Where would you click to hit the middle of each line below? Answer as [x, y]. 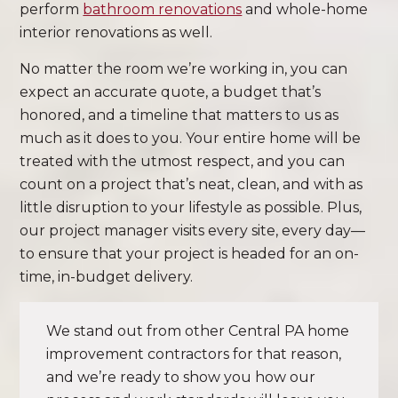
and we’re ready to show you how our [181, 377]
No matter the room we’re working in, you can [184, 69]
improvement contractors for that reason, [194, 354]
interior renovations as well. [116, 32]
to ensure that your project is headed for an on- [190, 254]
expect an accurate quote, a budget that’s [171, 92]
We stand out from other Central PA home [198, 331]
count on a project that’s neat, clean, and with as [191, 184]
